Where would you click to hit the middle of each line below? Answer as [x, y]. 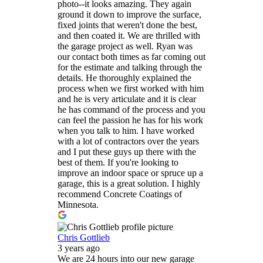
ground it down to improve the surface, [129, 15]
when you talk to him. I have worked [126, 131]
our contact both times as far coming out [131, 57]
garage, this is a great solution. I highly [129, 184]
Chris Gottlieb [84, 238]
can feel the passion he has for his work [130, 120]
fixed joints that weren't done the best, [127, 25]
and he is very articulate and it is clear [127, 99]
